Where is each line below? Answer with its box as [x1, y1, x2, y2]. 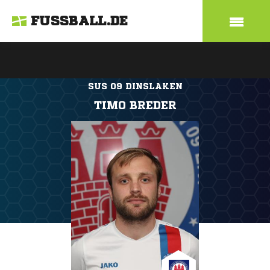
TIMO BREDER [93, 99, 177, 110]
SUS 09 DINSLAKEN [87, 82, 183, 90]
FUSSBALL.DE [31, 14, 128, 28]
